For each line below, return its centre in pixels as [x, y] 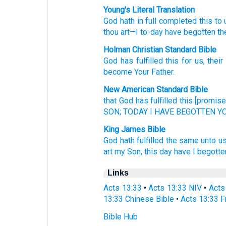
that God [119, 101]
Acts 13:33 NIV [175, 188]
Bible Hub [121, 217]
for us [192, 61]
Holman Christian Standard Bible [160, 50]
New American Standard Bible [156, 90]
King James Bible [135, 129]
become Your [127, 72]
